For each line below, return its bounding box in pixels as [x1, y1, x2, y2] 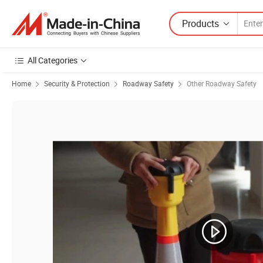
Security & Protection [44, 79, 110, 88]
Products [182, 16, 219, 30]
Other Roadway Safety [187, 79, 257, 88]
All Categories [28, 55, 77, 66]
